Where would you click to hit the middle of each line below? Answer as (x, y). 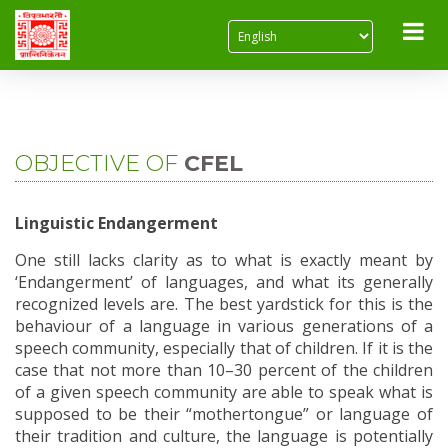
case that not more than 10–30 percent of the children (224, 370)
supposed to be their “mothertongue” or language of (224, 414)
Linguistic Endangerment (116, 223)
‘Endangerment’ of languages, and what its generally (224, 282)
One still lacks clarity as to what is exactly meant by (224, 260)
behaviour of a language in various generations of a (224, 326)
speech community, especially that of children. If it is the (224, 348)
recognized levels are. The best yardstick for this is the (224, 304)
